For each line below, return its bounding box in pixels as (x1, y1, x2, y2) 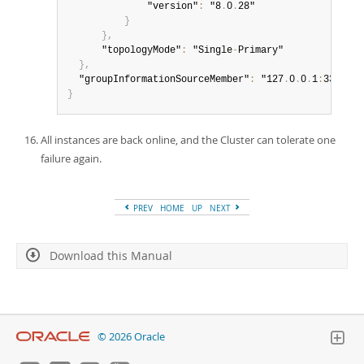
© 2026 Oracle (97, 330, 165, 344)
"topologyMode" (67, 45, 181, 56)
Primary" (238, 45, 284, 56)
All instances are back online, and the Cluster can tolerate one (41, 132, 336, 147)
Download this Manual (50, 248, 172, 263)
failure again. (41, 151, 102, 166)
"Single (187, 45, 232, 56)
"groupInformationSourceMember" (67, 74, 249, 85)
